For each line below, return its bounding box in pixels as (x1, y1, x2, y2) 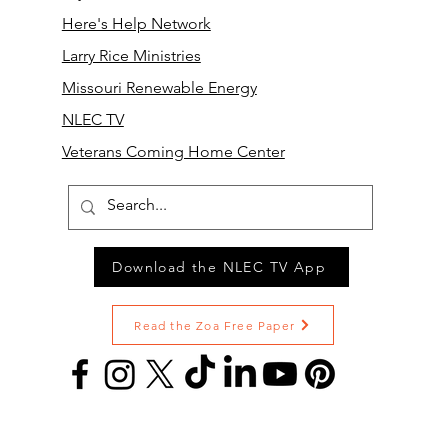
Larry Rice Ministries (61, 46, 201, 65)
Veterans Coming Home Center (61, 142, 285, 161)
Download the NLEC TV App (112, 258, 327, 276)
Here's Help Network (61, 14, 211, 33)
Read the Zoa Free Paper (134, 317, 296, 333)
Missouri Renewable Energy (61, 78, 257, 97)
